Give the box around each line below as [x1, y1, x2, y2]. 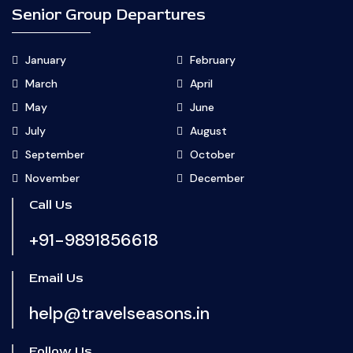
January [25, 53, 66, 68]
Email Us [29, 270, 84, 287]
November [25, 171, 80, 186]
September [25, 147, 84, 162]
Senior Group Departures [12, 5, 206, 25]
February [189, 53, 236, 68]
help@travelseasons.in [29, 302, 210, 325]
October [189, 147, 235, 162]
